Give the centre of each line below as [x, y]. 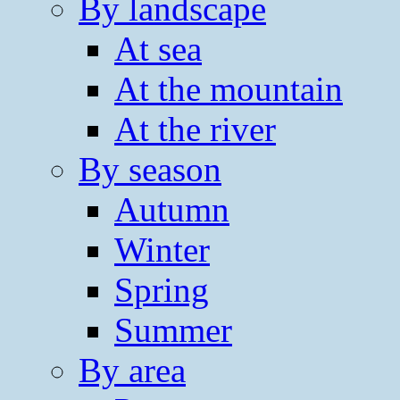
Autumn [172, 209]
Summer [173, 329]
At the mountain [229, 88]
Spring [162, 289]
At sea [158, 48]
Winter [162, 249]
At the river [195, 129]
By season [150, 169]
